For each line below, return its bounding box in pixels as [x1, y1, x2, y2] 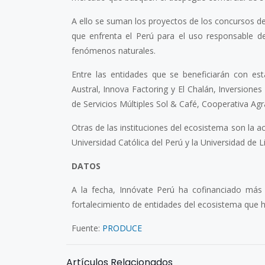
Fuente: [71, 222, 102, 234]
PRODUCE [102, 222, 142, 234]
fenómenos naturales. [71, 44, 156, 56]
